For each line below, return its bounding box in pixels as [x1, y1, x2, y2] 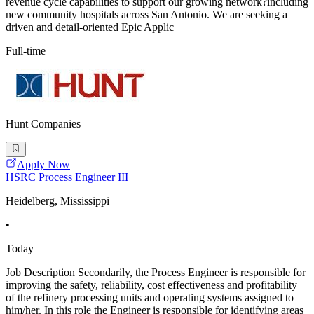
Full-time [6, 44, 46, 57]
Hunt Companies [6, 117, 81, 130]
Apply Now [17, 158, 70, 171]
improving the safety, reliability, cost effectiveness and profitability [6, 279, 297, 292]
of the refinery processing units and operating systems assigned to [6, 292, 294, 304]
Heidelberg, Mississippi [6, 195, 109, 207]
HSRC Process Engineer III [6, 171, 128, 184]
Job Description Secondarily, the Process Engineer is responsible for [6, 266, 306, 279]
